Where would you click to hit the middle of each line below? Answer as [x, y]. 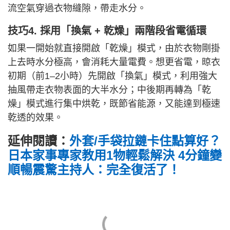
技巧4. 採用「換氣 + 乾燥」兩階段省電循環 [107, 31]
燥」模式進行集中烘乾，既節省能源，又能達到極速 [114, 104]
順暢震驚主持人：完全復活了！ [94, 170]
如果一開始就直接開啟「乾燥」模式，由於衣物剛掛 [114, 49]
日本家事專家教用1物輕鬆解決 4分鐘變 [115, 156]
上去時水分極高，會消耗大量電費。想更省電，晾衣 [114, 62]
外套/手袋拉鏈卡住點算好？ [145, 141]
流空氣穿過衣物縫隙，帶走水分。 [77, 8]
